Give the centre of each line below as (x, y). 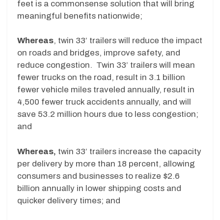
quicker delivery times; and (69, 200)
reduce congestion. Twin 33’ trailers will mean (106, 65)
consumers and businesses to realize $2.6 (98, 176)
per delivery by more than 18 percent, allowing (106, 164)
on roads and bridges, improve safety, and (99, 53)
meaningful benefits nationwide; (80, 16)
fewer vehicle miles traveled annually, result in (106, 90)
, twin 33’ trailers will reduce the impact (128, 41)
